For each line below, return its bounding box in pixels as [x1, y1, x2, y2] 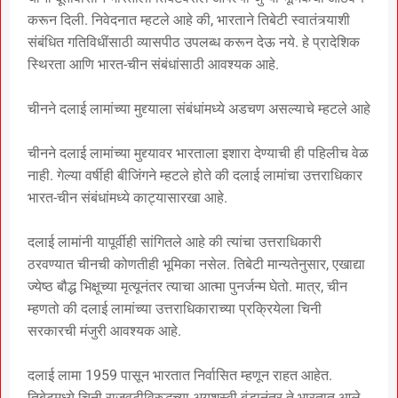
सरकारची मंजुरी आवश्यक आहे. [28, 322, 181, 339]
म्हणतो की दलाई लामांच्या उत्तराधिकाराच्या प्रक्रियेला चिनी [28, 299, 322, 317]
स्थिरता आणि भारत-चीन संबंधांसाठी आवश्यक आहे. [28, 55, 279, 73]
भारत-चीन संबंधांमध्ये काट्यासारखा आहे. [28, 188, 227, 206]
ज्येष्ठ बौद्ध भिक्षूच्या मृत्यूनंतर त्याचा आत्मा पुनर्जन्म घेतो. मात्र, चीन [28, 277, 347, 295]
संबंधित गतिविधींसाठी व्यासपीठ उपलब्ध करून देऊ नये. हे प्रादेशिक [28, 33, 360, 51]
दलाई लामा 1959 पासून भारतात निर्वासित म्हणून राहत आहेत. [28, 366, 332, 384]
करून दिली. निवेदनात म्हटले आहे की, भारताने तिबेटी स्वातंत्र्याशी [28, 11, 350, 28]
